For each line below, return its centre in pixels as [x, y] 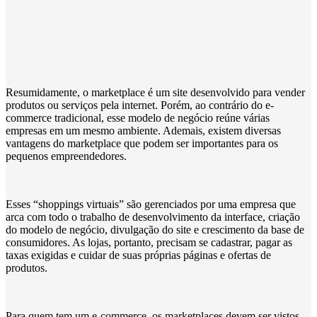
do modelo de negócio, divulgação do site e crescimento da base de [155, 229]
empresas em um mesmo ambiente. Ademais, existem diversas [143, 130]
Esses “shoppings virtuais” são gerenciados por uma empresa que [151, 204]
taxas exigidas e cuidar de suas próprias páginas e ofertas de [138, 255]
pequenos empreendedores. [66, 156]
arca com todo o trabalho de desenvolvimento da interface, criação [153, 217]
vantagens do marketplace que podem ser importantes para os [142, 143]
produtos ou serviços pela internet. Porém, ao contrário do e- [140, 105]
